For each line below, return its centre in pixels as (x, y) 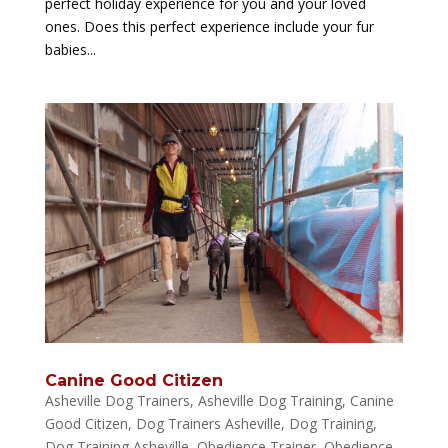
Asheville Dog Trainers (117, 400)
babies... (70, 50)
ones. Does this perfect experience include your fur (209, 27)
